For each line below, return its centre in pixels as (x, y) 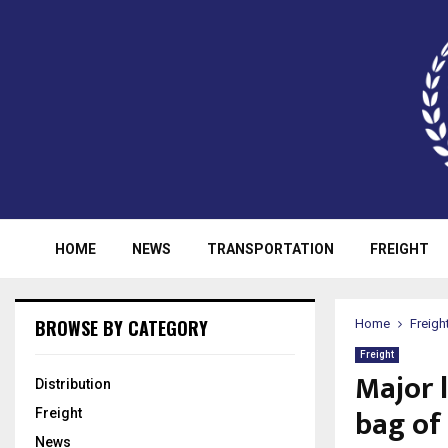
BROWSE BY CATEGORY (121, 328)
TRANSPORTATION (270, 249)
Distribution (73, 384)
